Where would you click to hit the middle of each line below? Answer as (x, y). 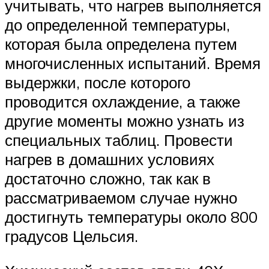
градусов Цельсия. (71, 236)
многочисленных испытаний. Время (133, 63)
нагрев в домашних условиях (110, 159)
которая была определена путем (121, 44)
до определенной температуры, (117, 25)
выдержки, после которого (98, 83)
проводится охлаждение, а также (122, 102)
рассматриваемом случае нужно (121, 198)
